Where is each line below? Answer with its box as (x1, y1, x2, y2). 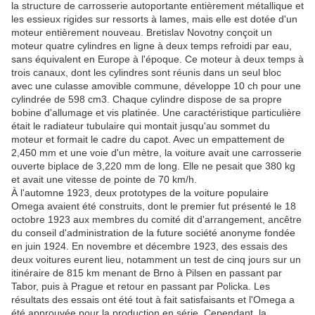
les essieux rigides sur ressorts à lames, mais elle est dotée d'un (11, 13, 297, 25)
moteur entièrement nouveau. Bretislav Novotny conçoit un (11, 27, 272, 39)
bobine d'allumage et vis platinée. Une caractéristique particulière (11, 107, 301, 119)
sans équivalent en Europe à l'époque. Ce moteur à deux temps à (11, 53, 304, 65)
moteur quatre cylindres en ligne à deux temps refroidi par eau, (11, 40, 292, 52)
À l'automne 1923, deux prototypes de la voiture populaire (11, 187, 269, 199)
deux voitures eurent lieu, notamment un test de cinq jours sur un (11, 254, 301, 266)
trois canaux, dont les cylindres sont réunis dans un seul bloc (11, 67, 281, 79)
